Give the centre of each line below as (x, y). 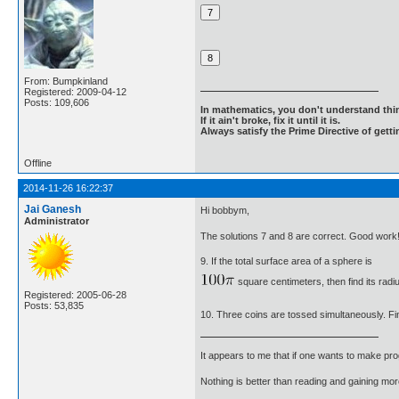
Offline (38, 163)
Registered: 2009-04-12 (75, 92)
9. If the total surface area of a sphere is (286, 261)
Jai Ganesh (53, 210)
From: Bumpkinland (66, 81)
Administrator (57, 221)
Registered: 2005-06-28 (75, 295)
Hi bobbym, (225, 211)
